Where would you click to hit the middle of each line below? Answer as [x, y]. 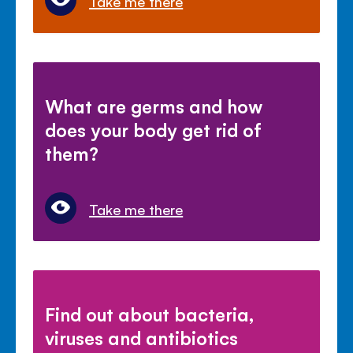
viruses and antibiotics [142, 337]
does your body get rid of [154, 129]
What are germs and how [154, 105]
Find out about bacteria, [150, 313]
